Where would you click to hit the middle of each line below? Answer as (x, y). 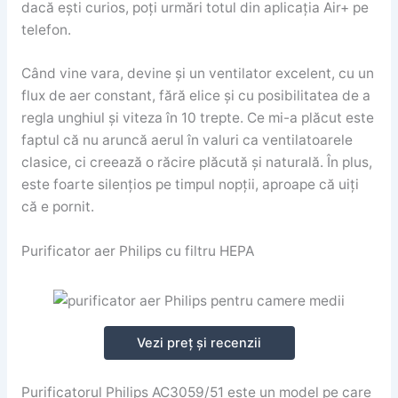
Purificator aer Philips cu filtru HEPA (137, 251)
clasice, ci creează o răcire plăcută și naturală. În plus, (196, 163)
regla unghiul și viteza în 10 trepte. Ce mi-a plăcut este (197, 118)
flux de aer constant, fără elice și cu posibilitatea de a (195, 96)
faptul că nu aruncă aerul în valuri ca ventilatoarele (187, 140)
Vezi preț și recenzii (199, 342)
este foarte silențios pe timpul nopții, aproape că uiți (190, 185)
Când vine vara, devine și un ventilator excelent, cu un (197, 74)
